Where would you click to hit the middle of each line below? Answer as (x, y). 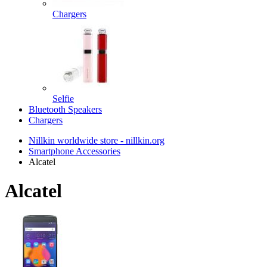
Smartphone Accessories (74, 151)
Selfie (63, 99)
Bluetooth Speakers (65, 109)
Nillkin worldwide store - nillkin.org (97, 140)
